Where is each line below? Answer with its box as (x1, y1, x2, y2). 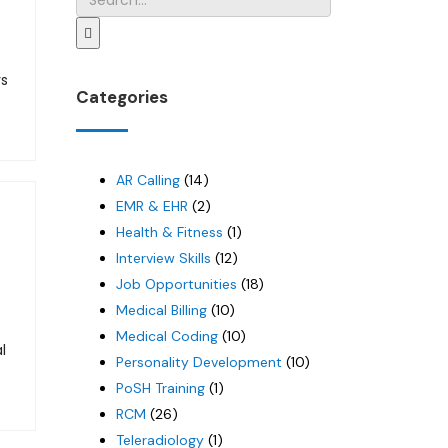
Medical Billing (116, 301, 207, 319)
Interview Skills (116, 249, 211, 267)
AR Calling (116, 171, 180, 189)
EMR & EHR (116, 197, 188, 215)
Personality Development (116, 353, 282, 371)
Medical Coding (116, 327, 218, 345)
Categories (76, 86, 168, 108)
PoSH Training (116, 379, 205, 397)
